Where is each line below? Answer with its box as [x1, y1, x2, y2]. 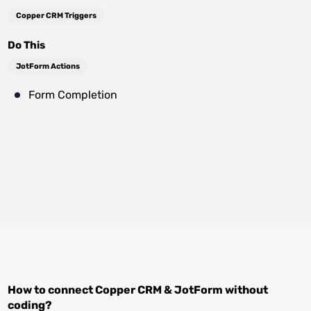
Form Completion [28, 88, 118, 101]
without [223, 283, 269, 296]
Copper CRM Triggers [16, 11, 97, 20]
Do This [8, 39, 46, 51]
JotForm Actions [16, 62, 81, 71]
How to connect [8, 283, 96, 296]
